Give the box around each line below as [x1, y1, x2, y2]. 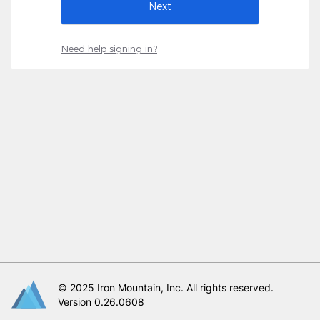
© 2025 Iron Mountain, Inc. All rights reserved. [58, 281, 274, 294]
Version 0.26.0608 [58, 296, 144, 308]
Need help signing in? [61, 43, 157, 54]
